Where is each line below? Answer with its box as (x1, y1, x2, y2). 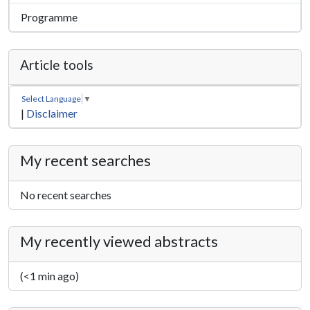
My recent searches (20, 151, 151, 170)
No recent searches (20, 188, 111, 201)
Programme (21, 10, 77, 24)
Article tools (20, 57, 93, 73)
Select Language (21, 93, 81, 104)
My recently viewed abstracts (20, 232, 218, 250)
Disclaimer (26, 106, 77, 120)
